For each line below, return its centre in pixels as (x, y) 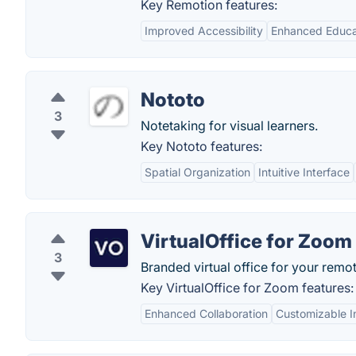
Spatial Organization (197, 172)
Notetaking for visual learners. (229, 126)
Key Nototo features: (201, 146)
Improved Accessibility (204, 31)
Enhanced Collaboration (206, 313)
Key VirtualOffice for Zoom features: (247, 288)
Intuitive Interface (304, 172)
